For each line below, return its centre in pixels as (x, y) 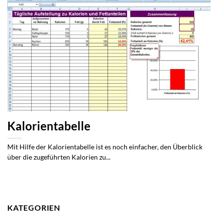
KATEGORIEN (34, 207)
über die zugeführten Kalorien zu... (59, 157)
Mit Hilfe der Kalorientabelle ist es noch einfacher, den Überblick (105, 147)
